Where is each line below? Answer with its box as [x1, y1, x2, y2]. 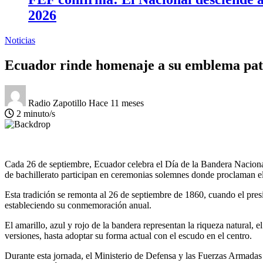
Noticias [5, 35, 35, 45]
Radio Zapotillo [28, 97, 89, 108]
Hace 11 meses [89, 97, 144, 108]
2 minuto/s [14, 108, 55, 119]
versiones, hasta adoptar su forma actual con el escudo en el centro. [5, 230, 252, 241]
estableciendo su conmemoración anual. [5, 200, 151, 210]
